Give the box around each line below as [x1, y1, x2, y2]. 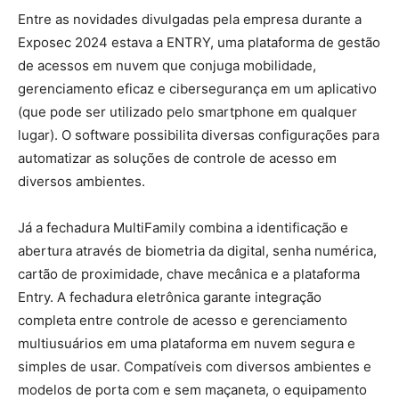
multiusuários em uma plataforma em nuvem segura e [18, 335, 355, 353]
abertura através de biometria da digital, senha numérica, [18, 242, 377, 260]
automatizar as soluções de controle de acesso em [18, 150, 337, 167]
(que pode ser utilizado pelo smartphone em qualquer [18, 103, 357, 121]
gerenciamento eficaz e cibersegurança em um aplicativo [18, 80, 377, 98]
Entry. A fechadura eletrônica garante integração [18, 289, 322, 306]
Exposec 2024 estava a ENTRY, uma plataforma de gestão [18, 34, 380, 52]
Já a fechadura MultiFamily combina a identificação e [18, 219, 348, 237]
